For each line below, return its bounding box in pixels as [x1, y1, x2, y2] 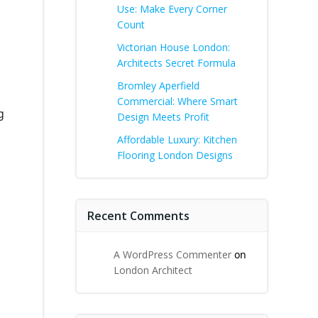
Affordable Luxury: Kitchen [117, 133, 237, 146]
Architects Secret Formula [117, 56, 236, 70]
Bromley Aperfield [117, 79, 199, 92]
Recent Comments [87, 208, 190, 224]
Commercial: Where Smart [117, 94, 238, 108]
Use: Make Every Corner [117, 2, 227, 16]
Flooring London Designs [117, 148, 233, 162]
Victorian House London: [117, 40, 230, 54]
